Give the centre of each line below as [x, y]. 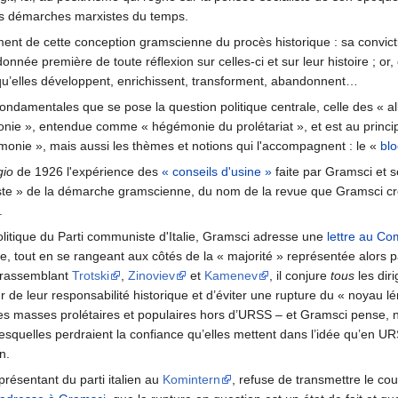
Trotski [91, 276]
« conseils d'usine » [217, 172]
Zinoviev [151, 276]
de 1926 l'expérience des [88, 172]
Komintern [191, 380]
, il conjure [300, 276]
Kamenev [231, 276]
